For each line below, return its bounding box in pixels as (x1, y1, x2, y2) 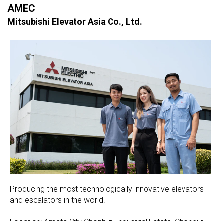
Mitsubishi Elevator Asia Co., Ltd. (7, 16, 142, 27)
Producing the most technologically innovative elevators (10, 184, 204, 194)
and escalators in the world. (10, 195, 105, 205)
